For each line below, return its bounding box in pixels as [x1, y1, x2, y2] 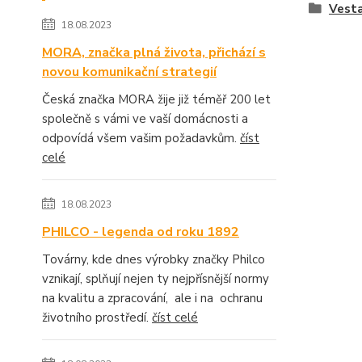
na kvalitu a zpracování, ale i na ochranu [42, 289, 263, 306]
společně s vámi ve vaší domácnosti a [42, 110, 248, 127]
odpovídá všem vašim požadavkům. [42, 129, 240, 146]
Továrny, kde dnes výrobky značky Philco [42, 250, 265, 267]
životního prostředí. [42, 309, 152, 326]
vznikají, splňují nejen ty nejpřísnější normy [42, 270, 269, 287]
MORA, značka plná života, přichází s [42, 43, 266, 61]
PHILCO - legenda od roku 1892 [42, 222, 239, 241]
